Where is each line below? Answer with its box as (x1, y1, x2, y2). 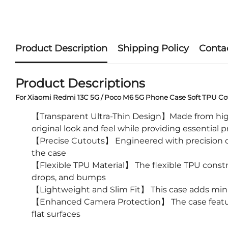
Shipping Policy (118, 43, 189, 54)
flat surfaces (32, 209, 80, 219)
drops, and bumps (32, 172, 106, 182)
